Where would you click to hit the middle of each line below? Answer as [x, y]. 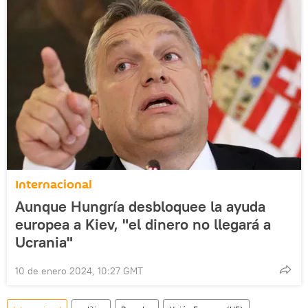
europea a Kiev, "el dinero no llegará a [143, 224]
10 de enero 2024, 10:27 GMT [79, 271]
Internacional [54, 184]
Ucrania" [44, 242]
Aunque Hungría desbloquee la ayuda [140, 206]
